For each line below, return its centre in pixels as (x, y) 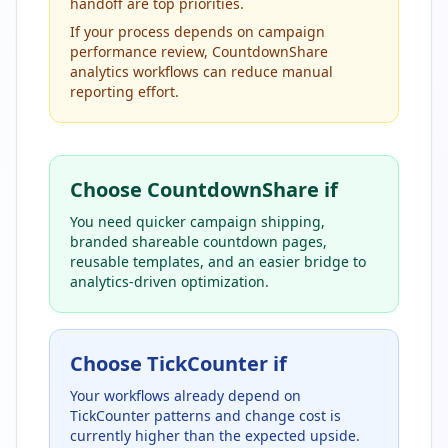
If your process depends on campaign (197, 31)
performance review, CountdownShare (199, 51)
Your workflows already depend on (185, 395)
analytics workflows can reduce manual (201, 71)
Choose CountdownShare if (204, 189)
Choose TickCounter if (178, 363)
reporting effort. (124, 91)
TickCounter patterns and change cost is (205, 415)
